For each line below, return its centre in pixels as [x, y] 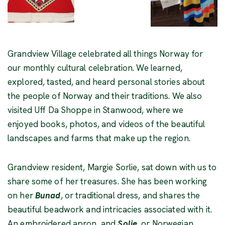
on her [21, 195]
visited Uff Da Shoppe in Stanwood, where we [96, 110]
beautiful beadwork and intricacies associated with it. [110, 209]
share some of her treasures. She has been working [107, 181]
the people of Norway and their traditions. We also [105, 96]
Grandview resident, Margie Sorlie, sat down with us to [112, 167]
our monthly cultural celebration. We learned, [95, 68]
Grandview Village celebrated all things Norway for [105, 53]
